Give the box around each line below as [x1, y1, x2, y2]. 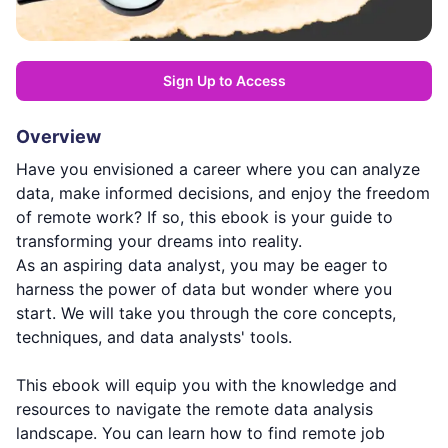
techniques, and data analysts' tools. [16, 327, 292, 347]
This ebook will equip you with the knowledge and [16, 375, 397, 395]
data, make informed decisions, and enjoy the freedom [16, 183, 430, 203]
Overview [16, 126, 101, 147]
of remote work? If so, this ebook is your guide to [16, 207, 393, 227]
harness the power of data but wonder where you [16, 279, 392, 299]
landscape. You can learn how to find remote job [16, 423, 385, 443]
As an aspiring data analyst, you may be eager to [16, 255, 388, 275]
